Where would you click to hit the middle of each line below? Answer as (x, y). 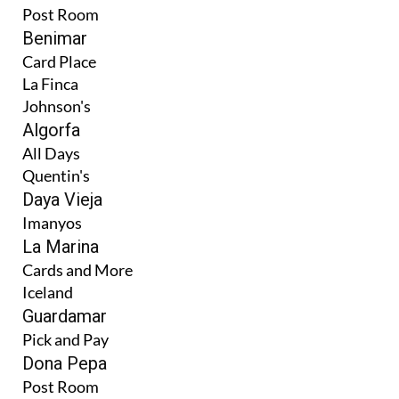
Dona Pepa (65, 363)
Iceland (48, 292)
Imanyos (52, 222)
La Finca (50, 83)
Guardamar (65, 316)
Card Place (59, 61)
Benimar (55, 38)
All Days (51, 153)
